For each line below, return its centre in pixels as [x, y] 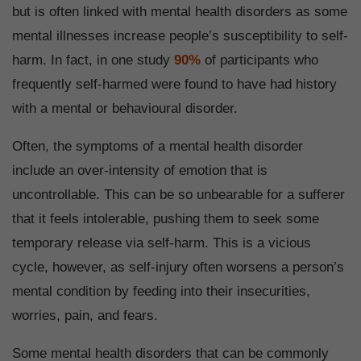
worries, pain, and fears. [89, 316]
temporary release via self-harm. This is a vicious [162, 243]
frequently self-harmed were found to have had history [174, 85]
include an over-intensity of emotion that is [140, 171]
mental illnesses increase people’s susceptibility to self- [180, 36]
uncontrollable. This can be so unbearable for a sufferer [178, 195]
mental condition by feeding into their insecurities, [161, 292]
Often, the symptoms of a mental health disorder [158, 147]
